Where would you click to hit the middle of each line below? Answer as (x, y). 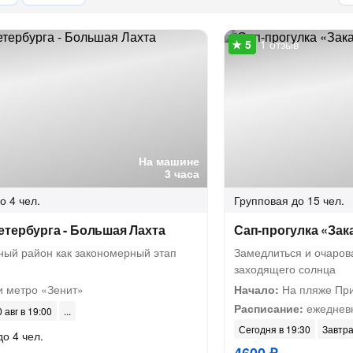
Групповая (261, 200)
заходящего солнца (285, 269)
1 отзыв (279, 44)
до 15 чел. (318, 200)
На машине (169, 161)
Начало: (256, 289)
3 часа (182, 173)
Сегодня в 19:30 (275, 329)
